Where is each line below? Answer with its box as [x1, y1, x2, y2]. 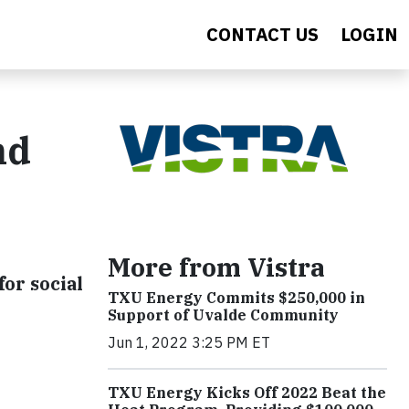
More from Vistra [108, 250, 325, 284]
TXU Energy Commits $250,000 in [108, 288, 365, 307]
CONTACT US [206, 22, 319, 47]
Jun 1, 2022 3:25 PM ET [108, 333, 270, 351]
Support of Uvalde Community [108, 306, 339, 324]
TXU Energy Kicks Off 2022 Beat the [108, 383, 386, 402]
